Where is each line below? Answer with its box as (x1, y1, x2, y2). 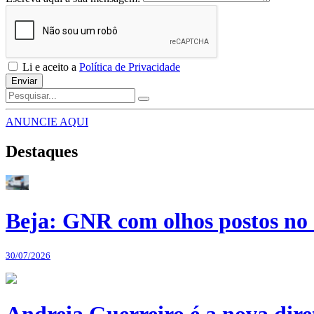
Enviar (11, 76, 37, 87)
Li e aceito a (20, 61, 79, 74)
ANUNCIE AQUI (6, 116, 88, 128)
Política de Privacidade (79, 61, 180, 74)
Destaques (6, 142, 78, 161)
